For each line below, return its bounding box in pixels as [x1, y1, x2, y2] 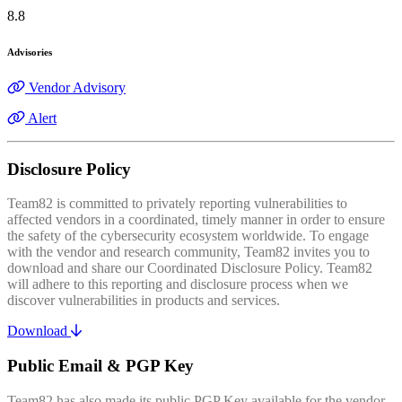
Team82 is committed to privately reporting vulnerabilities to [7, 196, 347, 212]
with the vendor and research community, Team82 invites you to [7, 244, 370, 260]
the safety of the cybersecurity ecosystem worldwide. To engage [7, 228, 369, 244]
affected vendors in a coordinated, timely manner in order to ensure [7, 212, 385, 228]
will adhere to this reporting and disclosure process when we [7, 276, 348, 293]
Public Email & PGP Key [7, 356, 194, 375]
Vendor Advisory [29, 79, 126, 95]
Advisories [7, 46, 52, 57]
